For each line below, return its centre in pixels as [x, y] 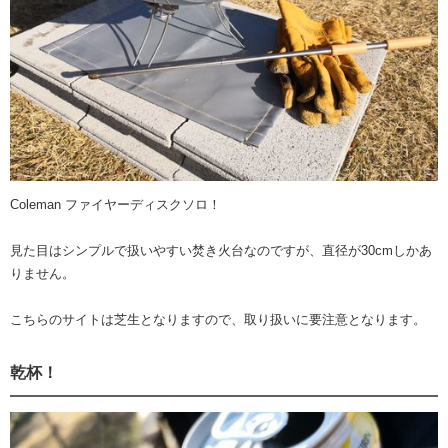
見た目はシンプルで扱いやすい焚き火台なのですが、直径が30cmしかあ [221, 250]
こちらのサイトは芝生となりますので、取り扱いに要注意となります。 [218, 319]
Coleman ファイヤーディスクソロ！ [115, 204]
